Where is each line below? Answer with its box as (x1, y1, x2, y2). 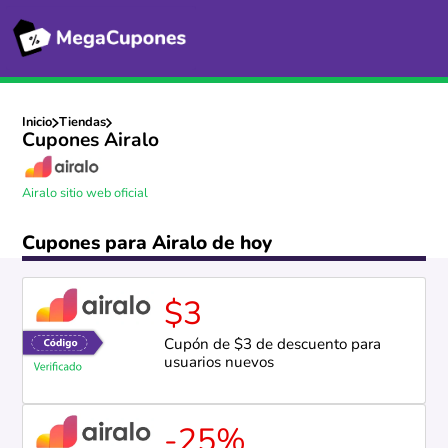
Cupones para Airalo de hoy (22, 234, 273, 254)
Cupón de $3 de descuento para (163, 338, 381, 354)
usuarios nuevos (163, 356, 274, 372)
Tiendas (58, 116, 106, 130)
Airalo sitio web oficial (22, 186, 149, 200)
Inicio (22, 116, 53, 130)
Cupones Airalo (22, 132, 160, 152)
